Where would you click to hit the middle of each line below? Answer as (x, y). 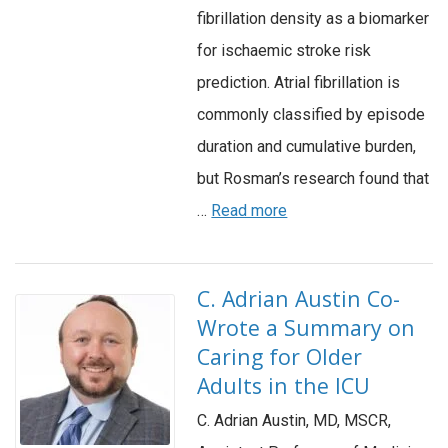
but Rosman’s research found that (313, 179)
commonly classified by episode (311, 115)
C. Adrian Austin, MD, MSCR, (294, 421)
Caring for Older (280, 357)
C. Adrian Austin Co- (299, 299)
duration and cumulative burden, (307, 147)
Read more (249, 211)
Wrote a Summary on (306, 328)
